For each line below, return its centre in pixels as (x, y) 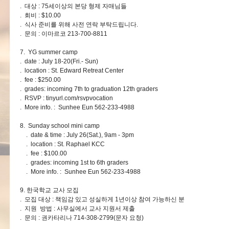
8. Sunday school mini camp (60, 126)
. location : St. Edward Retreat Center (79, 71)
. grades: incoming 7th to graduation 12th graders (89, 89)
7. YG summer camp (49, 52)
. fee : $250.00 (40, 80)
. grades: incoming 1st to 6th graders (74, 163)
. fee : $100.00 (43, 153)
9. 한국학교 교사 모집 (49, 190)
